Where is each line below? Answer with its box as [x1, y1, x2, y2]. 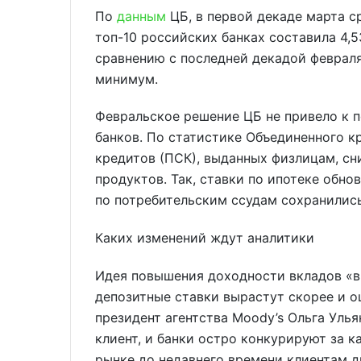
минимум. [95, 70, 158, 87]
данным [117, 7, 166, 24]
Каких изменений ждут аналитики [95, 230, 314, 247]
